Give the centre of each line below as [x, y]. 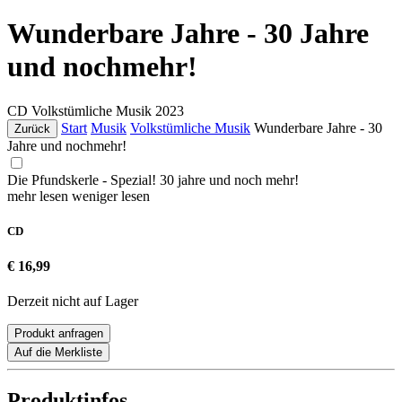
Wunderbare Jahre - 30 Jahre [188, 34]
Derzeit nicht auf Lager [73, 301]
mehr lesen [39, 196]
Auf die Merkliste [58, 353]
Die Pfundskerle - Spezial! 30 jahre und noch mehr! [153, 179]
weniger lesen [111, 196]
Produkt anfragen [59, 334]
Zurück [32, 128]
